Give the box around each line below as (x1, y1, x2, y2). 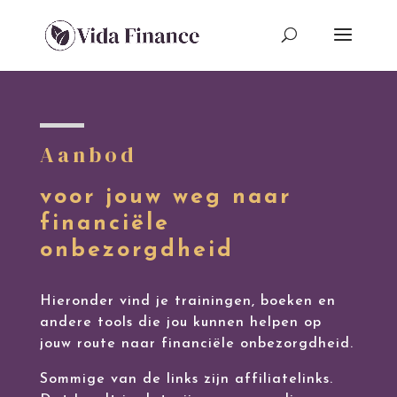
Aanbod (39, 140, 137, 169)
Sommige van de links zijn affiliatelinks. (39, 372, 333, 386)
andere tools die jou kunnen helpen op (39, 315, 322, 330)
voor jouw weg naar (39, 186, 292, 208)
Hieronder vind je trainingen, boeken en (39, 294, 336, 308)
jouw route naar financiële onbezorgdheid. (39, 337, 354, 351)
